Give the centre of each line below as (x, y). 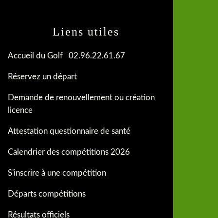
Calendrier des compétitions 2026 (69, 152)
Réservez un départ (42, 77)
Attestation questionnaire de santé (69, 131)
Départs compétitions (47, 194)
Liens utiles (86, 32)
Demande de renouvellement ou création (81, 98)
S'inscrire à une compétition (57, 173)
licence (20, 110)
